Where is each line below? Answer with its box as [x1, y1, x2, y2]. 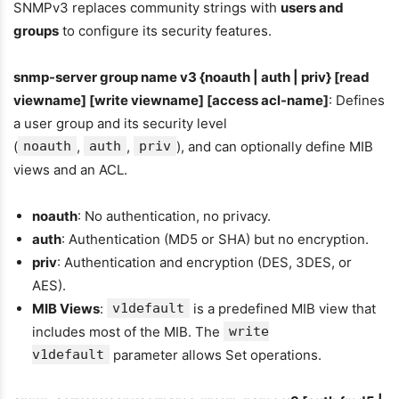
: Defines [329, 92, 385, 109]
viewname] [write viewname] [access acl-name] [13, 92, 329, 109]
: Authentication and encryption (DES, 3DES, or [57, 254, 352, 271]
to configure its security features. [59, 22, 272, 39]
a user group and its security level [13, 115, 227, 132]
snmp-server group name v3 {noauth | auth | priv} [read [13, 69, 370, 85]
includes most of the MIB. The [32, 323, 224, 340]
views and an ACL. [13, 161, 127, 178]
